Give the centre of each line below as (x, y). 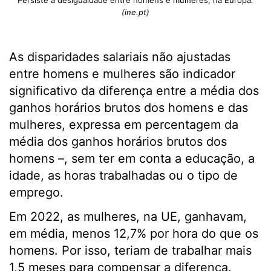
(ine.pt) (135, 12)
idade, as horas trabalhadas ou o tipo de (123, 175)
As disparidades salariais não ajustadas (120, 57)
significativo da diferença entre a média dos (134, 91)
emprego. (36, 192)
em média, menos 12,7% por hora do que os (134, 233)
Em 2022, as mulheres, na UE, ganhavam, (128, 217)
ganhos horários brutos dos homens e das (129, 108)
